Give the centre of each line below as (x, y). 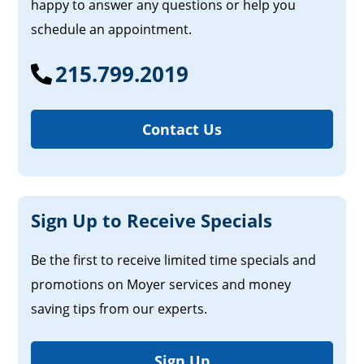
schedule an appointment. (112, 30)
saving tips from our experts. (119, 309)
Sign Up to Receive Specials (152, 221)
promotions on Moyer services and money (161, 285)
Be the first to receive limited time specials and (174, 260)
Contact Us (182, 130)
